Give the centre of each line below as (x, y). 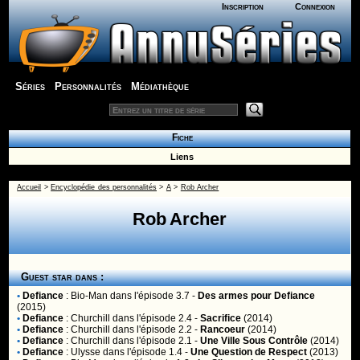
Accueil (29, 187)
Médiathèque (160, 86)
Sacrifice (221, 318)
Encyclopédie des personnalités (104, 187)
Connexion (315, 6)
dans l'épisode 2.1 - (155, 341)
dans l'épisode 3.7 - (153, 296)
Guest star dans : (59, 277)
